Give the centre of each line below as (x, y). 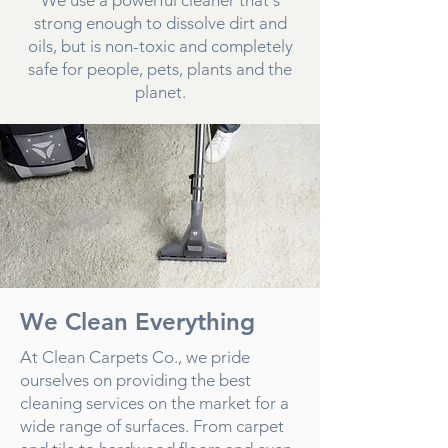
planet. (160, 91)
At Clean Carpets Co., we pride (135, 356)
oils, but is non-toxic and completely (160, 45)
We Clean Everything (137, 321)
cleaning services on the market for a (154, 402)
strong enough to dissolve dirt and (160, 22)
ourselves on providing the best (135, 379)
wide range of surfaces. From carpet (152, 425)
